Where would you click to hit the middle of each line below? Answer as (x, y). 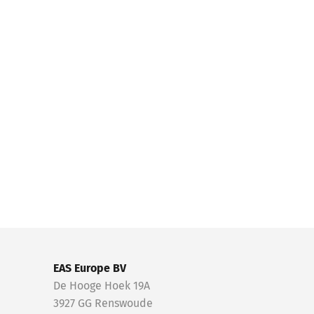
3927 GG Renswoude (103, 303)
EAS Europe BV (90, 268)
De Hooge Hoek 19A (102, 286)
